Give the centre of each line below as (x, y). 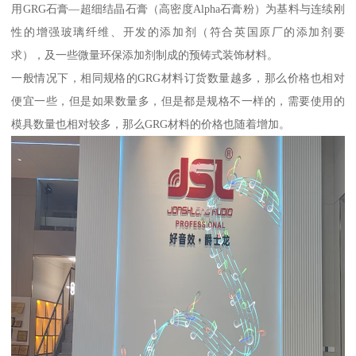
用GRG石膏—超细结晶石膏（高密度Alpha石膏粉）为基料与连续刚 (178, 8)
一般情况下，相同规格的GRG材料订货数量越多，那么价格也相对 (178, 77)
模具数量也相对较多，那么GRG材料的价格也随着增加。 (151, 124)
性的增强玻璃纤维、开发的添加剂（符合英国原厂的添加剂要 (178, 31)
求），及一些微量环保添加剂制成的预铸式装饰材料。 (145, 54)
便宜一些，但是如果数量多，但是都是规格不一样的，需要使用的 (178, 101)
